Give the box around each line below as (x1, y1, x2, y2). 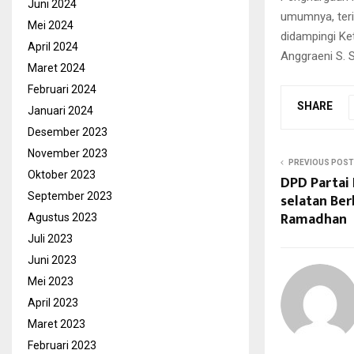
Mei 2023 (28, 275, 73, 288)
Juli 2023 (28, 232, 73, 245)
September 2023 (28, 190, 112, 202)
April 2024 (28, 40, 78, 53)
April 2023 (28, 296, 78, 309)
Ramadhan (281, 207, 347, 232)
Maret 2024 (28, 62, 85, 74)
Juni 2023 (28, 254, 77, 266)
